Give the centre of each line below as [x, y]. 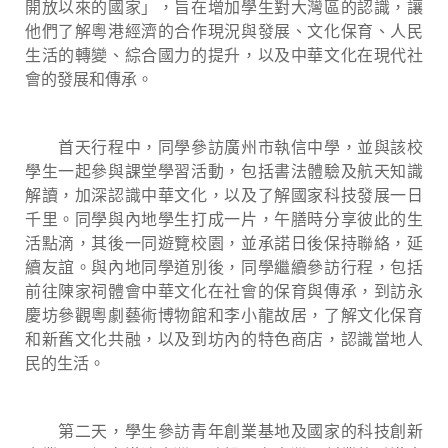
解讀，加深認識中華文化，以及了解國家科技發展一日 [224, 195]
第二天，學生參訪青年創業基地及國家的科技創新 [224, 431]
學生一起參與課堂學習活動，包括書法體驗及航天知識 [224, 171]
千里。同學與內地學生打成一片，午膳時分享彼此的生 [224, 219]
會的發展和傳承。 [89, 79]
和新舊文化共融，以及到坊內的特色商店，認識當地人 [224, 339]
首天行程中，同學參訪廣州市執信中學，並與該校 [224, 147]
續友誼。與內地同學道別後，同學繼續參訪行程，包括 [224, 267]
